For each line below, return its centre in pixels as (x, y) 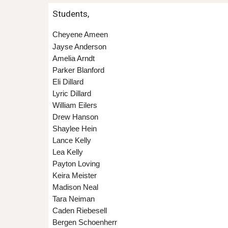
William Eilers (75, 105)
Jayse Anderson (79, 47)
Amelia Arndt (73, 59)
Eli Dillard (68, 82)
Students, (72, 14)
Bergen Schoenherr (84, 222)
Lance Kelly (72, 140)
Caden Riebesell (79, 211)
